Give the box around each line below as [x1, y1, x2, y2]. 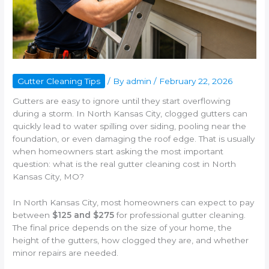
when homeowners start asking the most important [13, 147, 224, 157]
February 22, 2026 [159, 76, 233, 86]
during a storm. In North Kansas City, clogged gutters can [13, 109, 248, 119]
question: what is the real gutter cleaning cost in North [13, 159, 237, 169]
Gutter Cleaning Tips [17, 76, 101, 86]
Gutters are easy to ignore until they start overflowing [13, 96, 231, 106]
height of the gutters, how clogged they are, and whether [13, 235, 249, 246]
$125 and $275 [52, 210, 115, 220]
